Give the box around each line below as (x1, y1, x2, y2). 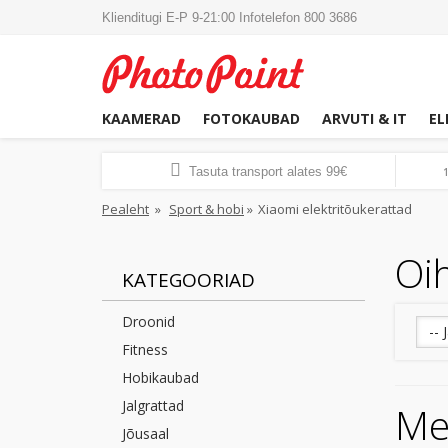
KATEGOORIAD (122, 267, 255, 293)
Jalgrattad (122, 396, 184, 415)
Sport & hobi (169, 200, 244, 218)
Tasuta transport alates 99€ (188, 164, 347, 179)
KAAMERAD (102, 109, 181, 128)
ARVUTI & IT (322, 109, 407, 128)
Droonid (122, 312, 175, 331)
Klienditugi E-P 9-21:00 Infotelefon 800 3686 (102, 10, 357, 25)
